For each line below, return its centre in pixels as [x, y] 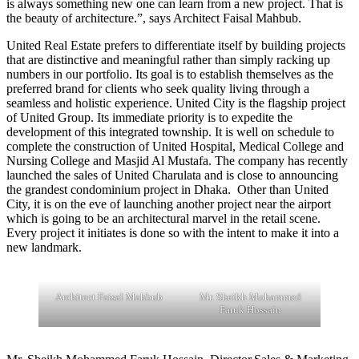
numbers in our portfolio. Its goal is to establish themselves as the [170, 74]
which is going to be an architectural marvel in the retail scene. [163, 218]
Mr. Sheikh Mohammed [250, 296]
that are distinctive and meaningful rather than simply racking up [168, 59]
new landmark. [44, 247]
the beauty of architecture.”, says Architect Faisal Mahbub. [154, 18]
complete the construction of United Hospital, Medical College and [175, 146]
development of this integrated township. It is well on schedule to [170, 131]
